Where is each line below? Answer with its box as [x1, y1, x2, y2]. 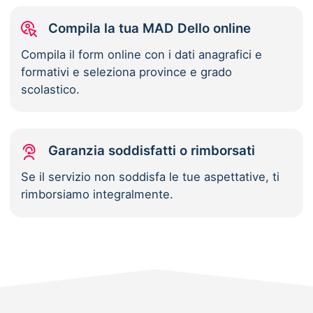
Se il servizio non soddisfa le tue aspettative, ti [21, 170, 280, 184]
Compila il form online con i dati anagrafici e [21, 48, 263, 62]
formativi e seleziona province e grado [21, 65, 233, 80]
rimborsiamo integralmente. [21, 187, 174, 202]
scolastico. [21, 82, 80, 97]
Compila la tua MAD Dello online [48, 20, 252, 37]
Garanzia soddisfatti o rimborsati [48, 143, 256, 159]
